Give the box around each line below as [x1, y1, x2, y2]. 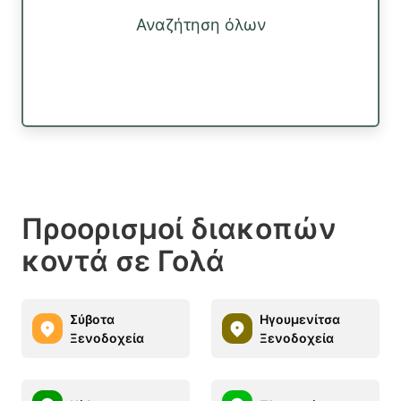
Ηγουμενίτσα [260, 311, 340, 327]
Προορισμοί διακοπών [21, 210, 337, 246]
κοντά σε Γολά [21, 243, 225, 278]
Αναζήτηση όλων [135, 15, 266, 35]
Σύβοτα [70, 311, 115, 327]
